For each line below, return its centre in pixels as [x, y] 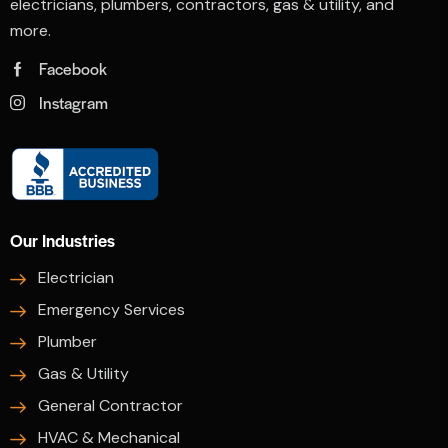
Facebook [72, 68]
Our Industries [62, 239]
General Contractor [110, 406]
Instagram [73, 102]
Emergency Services [111, 310]
